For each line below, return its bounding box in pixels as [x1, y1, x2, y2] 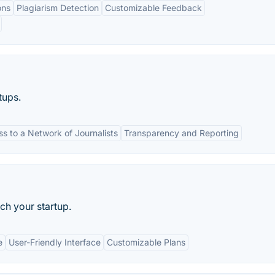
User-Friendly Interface [9, 237, 101, 247]
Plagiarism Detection [17, 2, 99, 13]
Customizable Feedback [105, 2, 202, 13]
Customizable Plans [107, 237, 185, 247]
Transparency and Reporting [124, 128, 239, 138]
